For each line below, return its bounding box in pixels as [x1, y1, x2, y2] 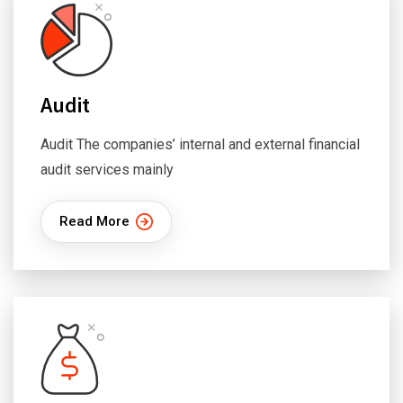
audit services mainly [40, 161, 174, 178]
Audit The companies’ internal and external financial [40, 136, 360, 153]
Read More [59, 213, 130, 229]
